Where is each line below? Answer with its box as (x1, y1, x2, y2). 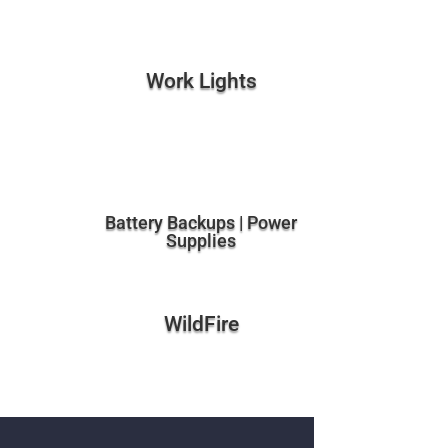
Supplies (166, 230, 237, 252)
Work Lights (145, 68, 257, 93)
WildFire (163, 311, 239, 336)
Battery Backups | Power (105, 212, 298, 234)
